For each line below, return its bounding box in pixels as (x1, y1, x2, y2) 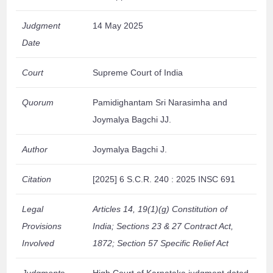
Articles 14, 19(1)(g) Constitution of (93, 204, 228, 214)
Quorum (22, 97, 54, 108)
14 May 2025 (93, 21, 144, 31)
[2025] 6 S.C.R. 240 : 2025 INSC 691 (93, 174, 236, 185)
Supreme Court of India (93, 68, 183, 78)
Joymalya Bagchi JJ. (93, 115, 172, 125)
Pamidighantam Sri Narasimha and (93, 97, 228, 108)
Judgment (22, 21, 61, 31)
